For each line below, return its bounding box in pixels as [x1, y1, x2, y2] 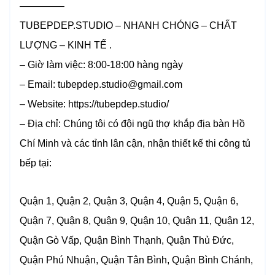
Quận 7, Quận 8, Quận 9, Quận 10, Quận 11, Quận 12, [20, 215, 254, 227]
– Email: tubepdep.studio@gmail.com [20, 79, 182, 90]
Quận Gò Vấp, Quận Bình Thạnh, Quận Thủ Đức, [20, 235, 234, 246]
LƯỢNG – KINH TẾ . [20, 40, 112, 51]
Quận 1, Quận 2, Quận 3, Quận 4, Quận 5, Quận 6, [20, 196, 238, 207]
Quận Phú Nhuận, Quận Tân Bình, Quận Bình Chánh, [20, 255, 253, 266]
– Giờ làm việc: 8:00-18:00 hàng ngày [20, 60, 183, 71]
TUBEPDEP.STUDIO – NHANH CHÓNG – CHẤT [20, 20, 237, 31]
